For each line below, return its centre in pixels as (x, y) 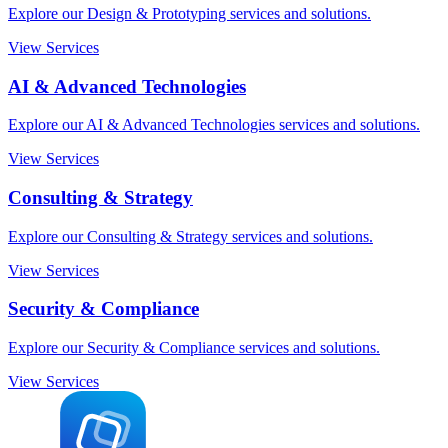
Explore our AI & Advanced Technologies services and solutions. (214, 125)
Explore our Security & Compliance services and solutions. (194, 348)
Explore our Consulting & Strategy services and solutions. (190, 236)
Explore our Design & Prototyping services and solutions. (189, 13)
